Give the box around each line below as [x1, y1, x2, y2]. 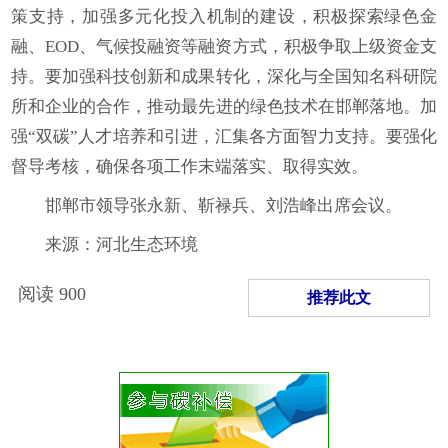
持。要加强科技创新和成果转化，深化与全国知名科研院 [11, 67, 437, 86]
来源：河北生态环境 [45, 235, 198, 254]
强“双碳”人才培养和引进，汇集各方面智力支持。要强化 [11, 127, 437, 146]
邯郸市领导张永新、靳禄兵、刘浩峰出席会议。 [45, 196, 402, 215]
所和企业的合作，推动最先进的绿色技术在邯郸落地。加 [11, 97, 437, 116]
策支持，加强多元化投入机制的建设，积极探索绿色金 [11, 7, 437, 26]
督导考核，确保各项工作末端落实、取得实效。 [11, 157, 368, 176]
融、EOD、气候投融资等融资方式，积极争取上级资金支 [11, 37, 437, 56]
